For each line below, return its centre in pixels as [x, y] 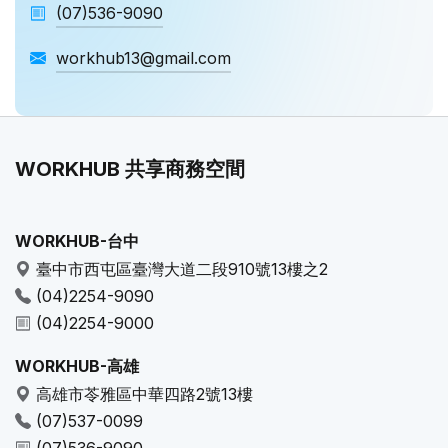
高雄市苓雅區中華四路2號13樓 [144, 394]
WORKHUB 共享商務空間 [130, 169]
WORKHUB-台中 [77, 241]
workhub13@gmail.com [143, 58]
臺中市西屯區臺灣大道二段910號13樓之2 [182, 269]
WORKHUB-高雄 [77, 366]
